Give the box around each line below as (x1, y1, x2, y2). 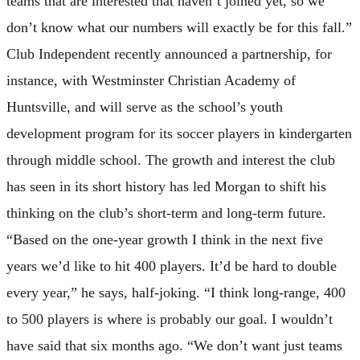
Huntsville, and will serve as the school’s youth (6, 99, 283, 116)
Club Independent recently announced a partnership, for (6, 46, 332, 63)
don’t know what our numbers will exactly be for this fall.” (6, 19, 352, 36)
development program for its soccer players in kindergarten (6, 125, 352, 142)
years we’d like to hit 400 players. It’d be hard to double (6, 258, 337, 275)
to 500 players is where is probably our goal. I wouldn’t (6, 311, 333, 328)
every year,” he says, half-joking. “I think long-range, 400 (6, 284, 346, 301)
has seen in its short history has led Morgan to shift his (6, 178, 326, 195)
